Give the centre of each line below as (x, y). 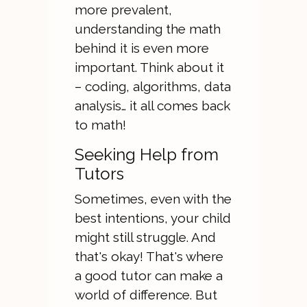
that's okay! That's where (149, 256)
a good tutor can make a (148, 275)
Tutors (99, 174)
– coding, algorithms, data (152, 86)
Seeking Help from (146, 155)
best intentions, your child (152, 218)
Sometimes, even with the (153, 199)
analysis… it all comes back (152, 106)
